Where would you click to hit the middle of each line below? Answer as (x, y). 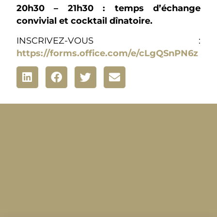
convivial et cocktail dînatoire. (84, 21)
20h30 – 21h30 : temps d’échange (108, 8)
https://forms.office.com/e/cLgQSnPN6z (107, 53)
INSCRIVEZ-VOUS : (108, 40)
